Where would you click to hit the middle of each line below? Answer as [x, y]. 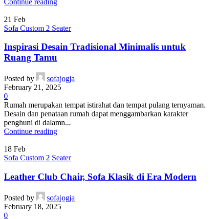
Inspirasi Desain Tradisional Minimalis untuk [95, 47]
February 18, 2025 [33, 206]
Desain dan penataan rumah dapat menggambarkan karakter [96, 114]
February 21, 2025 [33, 88]
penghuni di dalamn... [37, 123]
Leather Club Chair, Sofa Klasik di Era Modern [100, 176]
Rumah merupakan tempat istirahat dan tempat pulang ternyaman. [105, 105]
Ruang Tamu [31, 58]
